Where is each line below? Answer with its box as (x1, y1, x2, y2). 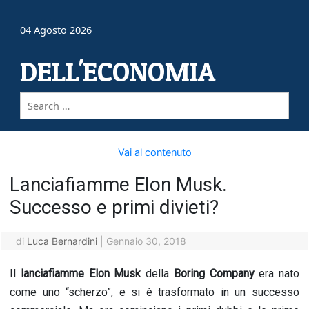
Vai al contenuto (117, 146, 192, 158)
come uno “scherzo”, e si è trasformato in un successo (10, 286, 299, 299)
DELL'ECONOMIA (20, 54, 216, 89)
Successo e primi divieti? (10, 196, 219, 219)
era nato (254, 267, 299, 280)
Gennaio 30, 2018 (106, 235, 186, 247)
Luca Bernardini (26, 235, 97, 247)
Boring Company (173, 267, 255, 280)
